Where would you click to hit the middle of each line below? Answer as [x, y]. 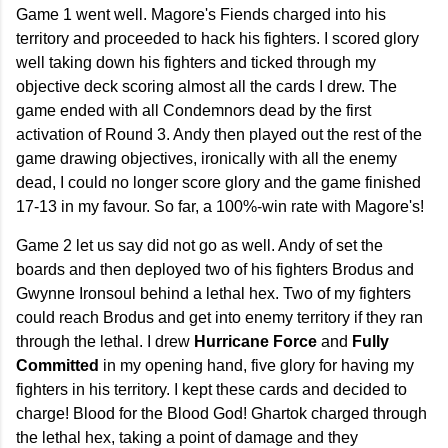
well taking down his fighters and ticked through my [196, 63]
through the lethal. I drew [105, 342]
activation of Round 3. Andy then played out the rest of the [219, 135]
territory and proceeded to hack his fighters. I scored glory [217, 39]
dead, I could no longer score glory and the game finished [218, 183]
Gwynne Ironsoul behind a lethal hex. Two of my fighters [213, 294]
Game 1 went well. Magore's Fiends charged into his [201, 15]
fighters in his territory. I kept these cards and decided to [211, 390]
